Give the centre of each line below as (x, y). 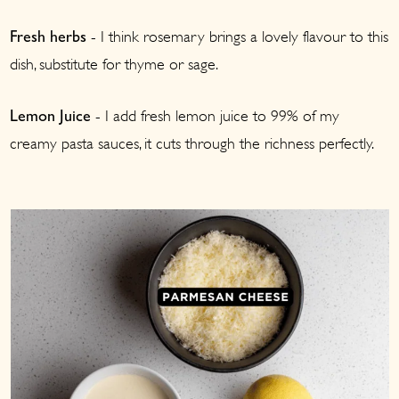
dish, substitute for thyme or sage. (114, 65)
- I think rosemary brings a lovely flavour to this (238, 37)
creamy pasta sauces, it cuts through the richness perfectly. (192, 144)
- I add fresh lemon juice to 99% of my (216, 116)
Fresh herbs (49, 40)
